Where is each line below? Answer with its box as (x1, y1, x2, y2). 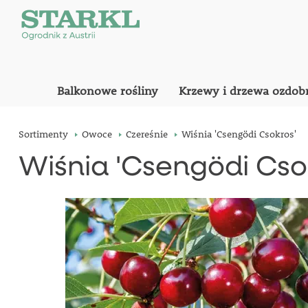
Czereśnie (125, 128, 168, 140)
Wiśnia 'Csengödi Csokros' (181, 128, 296, 140)
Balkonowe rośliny (56, 83, 158, 98)
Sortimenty (18, 128, 68, 140)
